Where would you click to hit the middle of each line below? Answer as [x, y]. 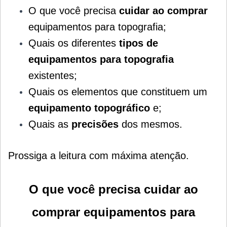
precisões [95, 124]
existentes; [53, 76]
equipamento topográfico [89, 108]
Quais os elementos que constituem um [118, 92]
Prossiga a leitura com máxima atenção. [99, 156]
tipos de [139, 43]
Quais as [50, 124]
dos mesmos [149, 124]
